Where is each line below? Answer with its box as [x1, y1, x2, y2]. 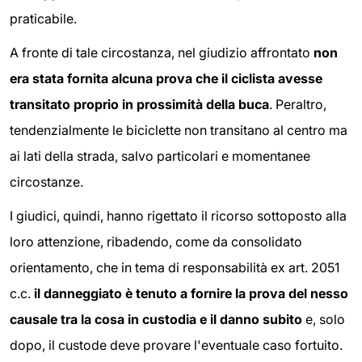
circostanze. [10, 174, 83, 191]
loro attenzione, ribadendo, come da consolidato [10, 233, 302, 250]
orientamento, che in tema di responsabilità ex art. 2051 [10, 259, 339, 276]
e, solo [302, 310, 345, 327]
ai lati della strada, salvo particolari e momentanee [10, 148, 310, 165]
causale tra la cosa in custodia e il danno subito [10, 310, 302, 327]
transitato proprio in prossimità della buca [10, 96, 269, 113]
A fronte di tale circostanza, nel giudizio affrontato [10, 44, 314, 61]
